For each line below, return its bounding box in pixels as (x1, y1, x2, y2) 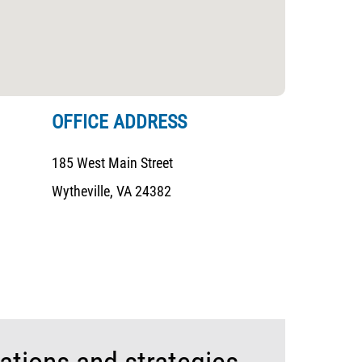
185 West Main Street (52, 154, 174, 171)
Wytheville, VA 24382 (52, 183, 172, 200)
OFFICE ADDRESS (52, 111, 187, 133)
